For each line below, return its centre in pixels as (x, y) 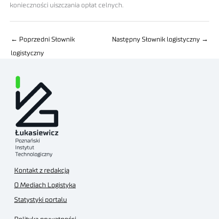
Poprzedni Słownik (46, 39)
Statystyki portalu (41, 200)
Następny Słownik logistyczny (157, 39)
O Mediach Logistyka (45, 185)
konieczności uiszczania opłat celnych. (67, 6)
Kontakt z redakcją (42, 170)
